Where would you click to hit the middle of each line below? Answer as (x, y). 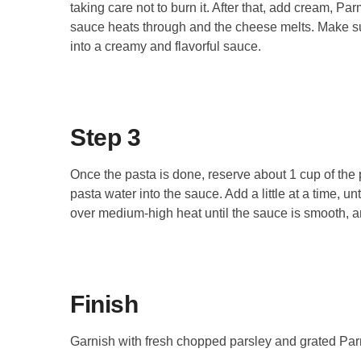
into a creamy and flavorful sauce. (166, 46)
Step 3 (105, 137)
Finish (104, 304)
